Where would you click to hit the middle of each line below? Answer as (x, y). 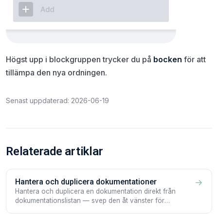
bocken (168, 59)
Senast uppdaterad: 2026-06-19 (57, 100)
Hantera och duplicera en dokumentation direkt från (95, 191)
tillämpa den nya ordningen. (56, 72)
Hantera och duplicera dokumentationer (86, 182)
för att (194, 59)
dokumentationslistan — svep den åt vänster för (90, 200)
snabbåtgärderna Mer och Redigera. (71, 209)
